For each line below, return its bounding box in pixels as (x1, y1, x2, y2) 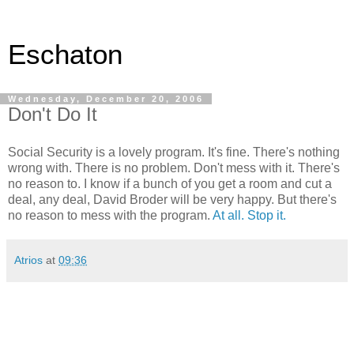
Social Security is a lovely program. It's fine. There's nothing (8, 145, 340, 159)
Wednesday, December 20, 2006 (8, 94, 204, 104)
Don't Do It (8, 104, 97, 125)
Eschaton (8, 40, 122, 70)
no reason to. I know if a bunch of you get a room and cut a (8, 176, 332, 190)
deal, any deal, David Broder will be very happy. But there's (8, 192, 337, 206)
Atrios (14, 253, 43, 266)
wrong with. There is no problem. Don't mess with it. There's (8, 160, 340, 175)
